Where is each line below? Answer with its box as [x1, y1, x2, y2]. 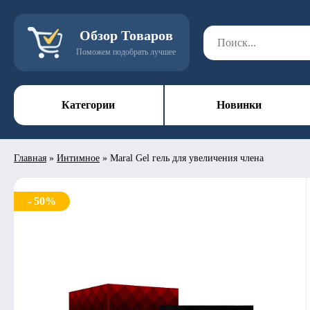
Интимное [57, 153, 100, 163]
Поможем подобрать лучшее [76, 47, 176, 57]
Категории [62, 99, 116, 111]
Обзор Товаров [79, 28, 173, 43]
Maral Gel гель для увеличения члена [110, 153, 264, 163]
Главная [14, 153, 46, 163]
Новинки [216, 99, 262, 111]
